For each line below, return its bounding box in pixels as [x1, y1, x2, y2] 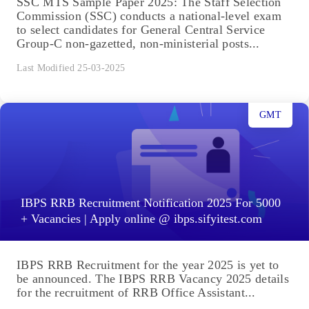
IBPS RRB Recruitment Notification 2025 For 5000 [21, 196, 281, 210]
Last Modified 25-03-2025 [17, 63, 126, 74]
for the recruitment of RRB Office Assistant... [17, 286, 256, 300]
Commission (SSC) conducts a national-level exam [17, 9, 282, 23]
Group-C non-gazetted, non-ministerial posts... [17, 37, 260, 51]
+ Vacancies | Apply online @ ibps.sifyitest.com [21, 212, 262, 226]
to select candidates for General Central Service [17, 23, 266, 37]
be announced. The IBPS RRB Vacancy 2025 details [17, 272, 290, 286]
